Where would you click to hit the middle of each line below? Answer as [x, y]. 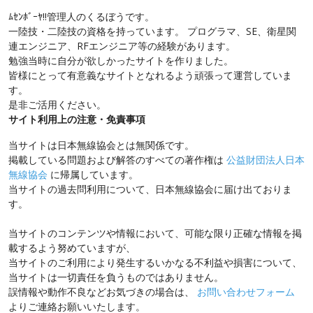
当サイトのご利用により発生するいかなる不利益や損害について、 [155, 262]
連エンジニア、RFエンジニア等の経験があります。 [122, 45]
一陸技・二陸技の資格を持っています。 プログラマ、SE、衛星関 [152, 31]
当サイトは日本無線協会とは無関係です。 [101, 145]
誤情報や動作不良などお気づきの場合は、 [103, 291]
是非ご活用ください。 [57, 104]
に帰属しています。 [93, 174]
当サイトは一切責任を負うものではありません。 [116, 277]
